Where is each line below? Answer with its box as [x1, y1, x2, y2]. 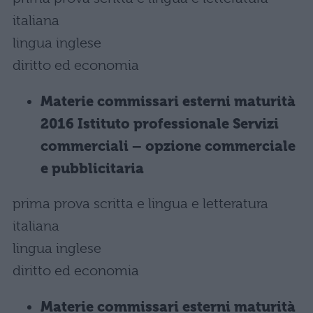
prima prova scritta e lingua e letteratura [13, 196, 268, 212]
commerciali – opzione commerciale [41, 138, 296, 154]
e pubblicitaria [41, 161, 144, 177]
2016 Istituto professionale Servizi [41, 116, 279, 132]
